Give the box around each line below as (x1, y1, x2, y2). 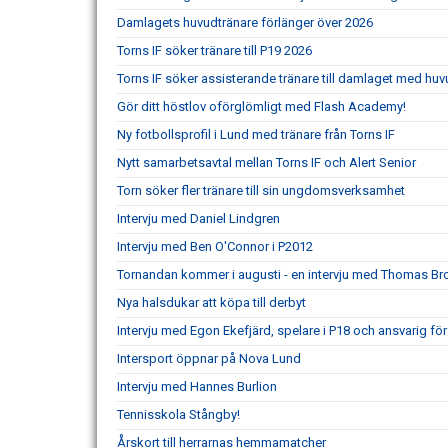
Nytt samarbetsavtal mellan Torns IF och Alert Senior (117, 155, 416, 170)
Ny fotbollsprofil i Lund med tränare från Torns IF (117, 127, 395, 142)
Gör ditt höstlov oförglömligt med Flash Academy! (117, 99, 406, 114)
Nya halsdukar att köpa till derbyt (117, 295, 306, 310)
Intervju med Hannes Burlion (117, 379, 277, 394)
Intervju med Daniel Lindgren (117, 211, 280, 226)
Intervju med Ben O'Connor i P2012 (117, 239, 313, 254)
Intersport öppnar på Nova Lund (117, 351, 301, 366)
